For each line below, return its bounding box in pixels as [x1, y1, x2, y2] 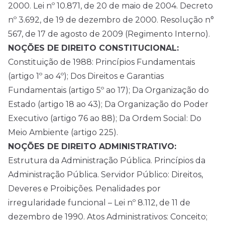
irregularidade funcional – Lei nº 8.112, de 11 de [8, 198, 190, 208]
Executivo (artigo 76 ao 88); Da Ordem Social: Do [8, 114, 201, 124]
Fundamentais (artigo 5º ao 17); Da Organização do [8, 85, 209, 95]
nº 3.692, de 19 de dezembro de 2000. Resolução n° [8, 15, 214, 25]
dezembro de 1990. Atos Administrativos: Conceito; [8, 212, 207, 222]
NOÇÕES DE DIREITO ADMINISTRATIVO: [8, 142, 176, 152]
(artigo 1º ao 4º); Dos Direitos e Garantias [8, 71, 164, 81]
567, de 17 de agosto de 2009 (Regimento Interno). [8, 29, 210, 39]
